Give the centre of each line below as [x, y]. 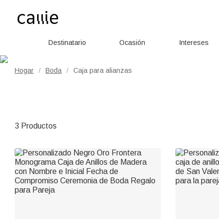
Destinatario [67, 43]
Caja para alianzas [103, 70]
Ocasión [132, 43]
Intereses [194, 43]
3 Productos [36, 126]
